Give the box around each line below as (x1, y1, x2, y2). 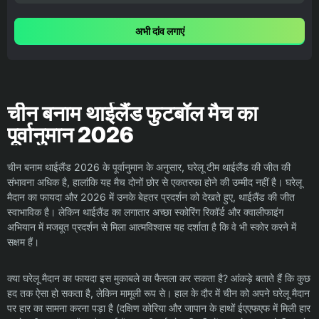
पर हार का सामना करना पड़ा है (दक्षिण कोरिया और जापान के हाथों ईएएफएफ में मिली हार (7, 302, 310, 315)
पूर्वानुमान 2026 (7, 122, 133, 148)
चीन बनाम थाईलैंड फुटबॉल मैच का (7, 100, 258, 127)
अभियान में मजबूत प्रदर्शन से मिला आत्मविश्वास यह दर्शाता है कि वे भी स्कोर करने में (7, 221, 296, 234)
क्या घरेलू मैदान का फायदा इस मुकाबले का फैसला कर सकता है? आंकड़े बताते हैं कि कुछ (7, 272, 310, 285)
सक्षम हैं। (7, 236, 39, 249)
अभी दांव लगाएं (135, 25, 184, 38)
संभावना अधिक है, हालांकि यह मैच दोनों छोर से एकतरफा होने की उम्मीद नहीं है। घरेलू (7, 176, 302, 189)
